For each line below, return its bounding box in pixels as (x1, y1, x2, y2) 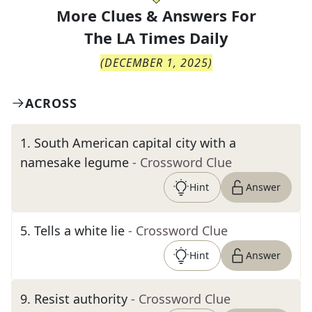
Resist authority (34, 290, 127, 307)
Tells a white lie (34, 222, 125, 239)
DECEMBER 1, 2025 (104, 55, 208, 70)
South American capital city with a (34, 134, 236, 151)
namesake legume (20, 154, 129, 171)
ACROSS (25, 95, 77, 111)
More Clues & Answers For (56, 5, 256, 26)
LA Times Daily (116, 27, 228, 48)
